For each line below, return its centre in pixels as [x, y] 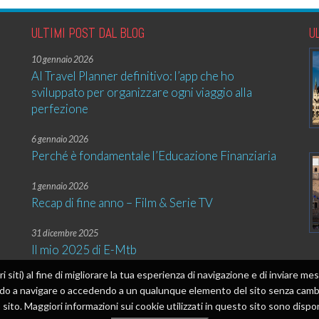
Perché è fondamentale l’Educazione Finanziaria [154, 156]
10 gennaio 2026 [62, 59]
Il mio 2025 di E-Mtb [84, 250]
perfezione [60, 109]
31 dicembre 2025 [65, 233]
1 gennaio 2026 [60, 186]
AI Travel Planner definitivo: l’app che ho [133, 76]
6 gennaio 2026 [60, 139]
